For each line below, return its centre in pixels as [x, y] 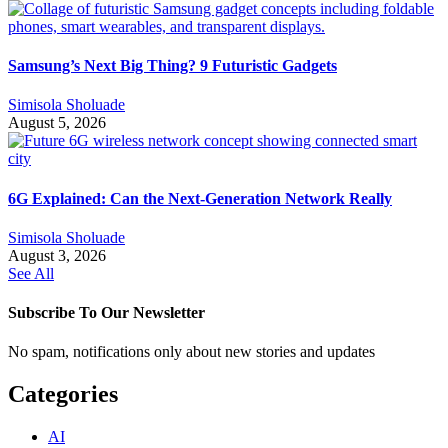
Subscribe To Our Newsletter [106, 313]
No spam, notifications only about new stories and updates [191, 352]
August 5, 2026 [57, 123]
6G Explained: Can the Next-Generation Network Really [200, 198]
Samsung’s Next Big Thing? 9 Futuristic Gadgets [172, 66]
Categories [63, 394]
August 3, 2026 [57, 255]
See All [31, 273]
